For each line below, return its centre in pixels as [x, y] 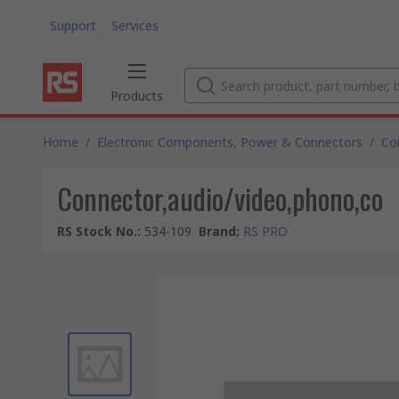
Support [73, 25]
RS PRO [265, 231]
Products [137, 96]
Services [135, 25]
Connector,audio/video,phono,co [220, 198]
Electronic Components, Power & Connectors [230, 142]
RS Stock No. [97, 231]
